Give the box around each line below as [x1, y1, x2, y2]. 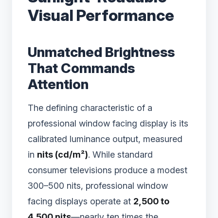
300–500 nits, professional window [28, 181, 168, 191]
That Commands [28, 60, 135, 77]
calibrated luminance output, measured [28, 134, 182, 145]
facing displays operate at [28, 196, 133, 207]
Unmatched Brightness [28, 44, 175, 61]
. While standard [88, 149, 153, 160]
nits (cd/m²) [37, 149, 88, 160]
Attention [28, 76, 89, 93]
